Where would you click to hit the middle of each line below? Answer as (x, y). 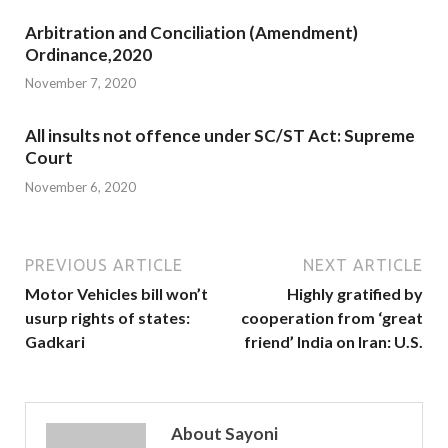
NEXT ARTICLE (363, 264)
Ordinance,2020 (88, 54)
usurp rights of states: (107, 317)
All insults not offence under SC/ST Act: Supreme (220, 136)
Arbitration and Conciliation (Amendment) (191, 32)
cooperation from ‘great (332, 317)
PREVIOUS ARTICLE (104, 264)
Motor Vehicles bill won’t (116, 293)
